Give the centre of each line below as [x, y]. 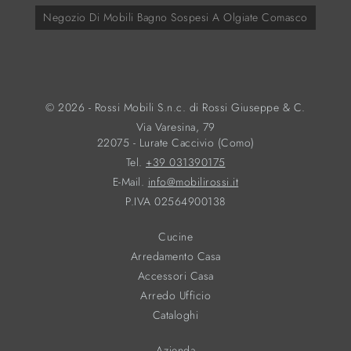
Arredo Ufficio [175, 295]
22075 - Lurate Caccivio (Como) [175, 143]
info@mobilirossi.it [193, 182]
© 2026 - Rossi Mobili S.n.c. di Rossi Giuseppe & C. [175, 107]
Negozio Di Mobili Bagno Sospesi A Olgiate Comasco [175, 17]
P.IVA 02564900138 [175, 201]
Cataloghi [175, 315]
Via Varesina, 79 [175, 127]
